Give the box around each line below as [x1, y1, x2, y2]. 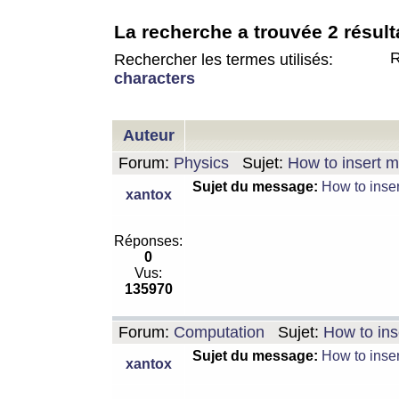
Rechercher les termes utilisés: [114, 51, 333, 69]
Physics [174, 154, 229, 172]
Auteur [122, 126, 175, 144]
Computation [174, 323, 265, 341]
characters [114, 69, 195, 87]
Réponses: [114, 233, 183, 248]
